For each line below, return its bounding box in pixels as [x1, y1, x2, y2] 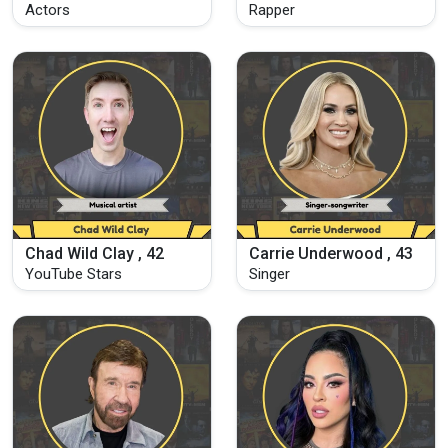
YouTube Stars [25, 264, 122, 283]
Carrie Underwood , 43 [249, 243, 413, 263]
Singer [249, 264, 290, 283]
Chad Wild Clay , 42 [25, 243, 164, 263]
